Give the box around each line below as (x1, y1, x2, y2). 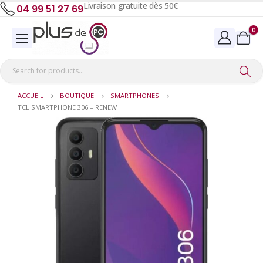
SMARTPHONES (110, 91, 159, 100)
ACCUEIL (18, 91, 43, 100)
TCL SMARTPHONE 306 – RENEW (18, 103, 117, 112)
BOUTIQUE (60, 91, 94, 100)
